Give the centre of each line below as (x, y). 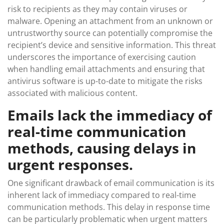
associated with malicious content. (72, 93)
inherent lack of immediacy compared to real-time (102, 195)
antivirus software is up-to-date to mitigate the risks (105, 81)
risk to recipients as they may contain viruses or (97, 9)
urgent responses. (70, 164)
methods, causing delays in (102, 148)
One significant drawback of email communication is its (111, 183)
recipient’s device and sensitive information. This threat (112, 45)
